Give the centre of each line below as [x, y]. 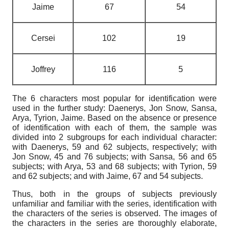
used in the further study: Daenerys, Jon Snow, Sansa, [114, 108]
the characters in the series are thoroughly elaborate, [114, 223]
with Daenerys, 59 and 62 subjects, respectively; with [114, 147]
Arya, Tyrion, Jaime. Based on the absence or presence [114, 118]
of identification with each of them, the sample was [114, 128]
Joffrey [43, 69]
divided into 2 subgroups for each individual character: [114, 137]
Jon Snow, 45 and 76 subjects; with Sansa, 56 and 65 [114, 157]
